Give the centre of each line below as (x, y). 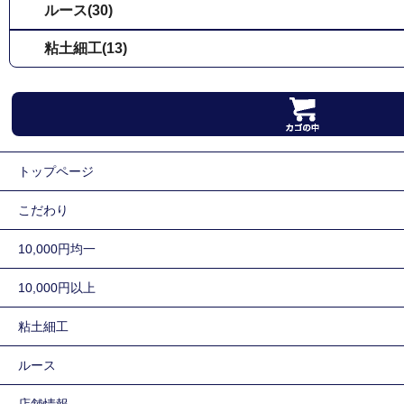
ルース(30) (78, 10)
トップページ (56, 171)
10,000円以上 (57, 287)
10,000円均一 (57, 248)
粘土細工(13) (86, 48)
